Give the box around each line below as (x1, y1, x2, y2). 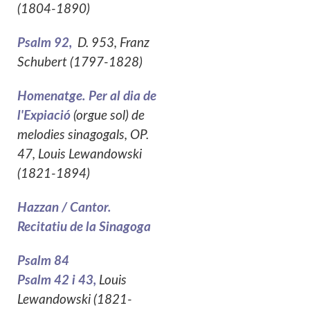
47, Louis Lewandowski (17, 148, 142, 162)
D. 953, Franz (75, 37, 149, 51)
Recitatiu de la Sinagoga (17, 220, 151, 234)
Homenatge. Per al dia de (17, 90, 156, 104)
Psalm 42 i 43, (17, 273, 99, 287)
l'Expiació (17, 109, 73, 123)
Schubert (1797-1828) (17, 56, 143, 70)
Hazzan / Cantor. (17, 201, 111, 215)
